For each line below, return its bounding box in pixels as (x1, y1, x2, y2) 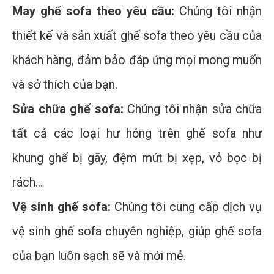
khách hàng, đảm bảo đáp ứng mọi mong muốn (12, 53, 262, 68)
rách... (12, 175, 43, 190)
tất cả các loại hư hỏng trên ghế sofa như (12, 126, 262, 141)
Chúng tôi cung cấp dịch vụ (111, 199, 262, 215)
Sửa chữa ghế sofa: (12, 102, 124, 117)
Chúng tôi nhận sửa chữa (123, 102, 262, 117)
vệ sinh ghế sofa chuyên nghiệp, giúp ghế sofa (12, 224, 262, 239)
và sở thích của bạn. (12, 77, 117, 92)
